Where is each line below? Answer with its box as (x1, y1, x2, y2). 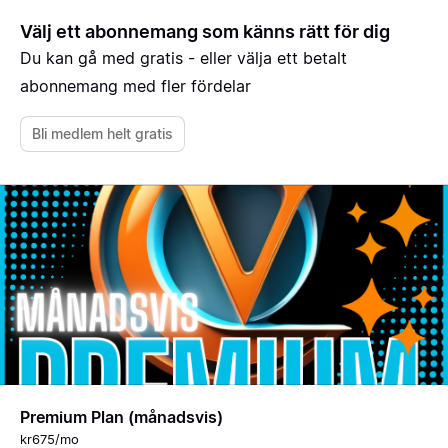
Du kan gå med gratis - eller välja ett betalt (20, 48, 347, 68)
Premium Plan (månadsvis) (20, 407, 223, 427)
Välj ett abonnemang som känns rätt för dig (20, 21, 390, 42)
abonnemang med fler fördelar (20, 76, 251, 96)
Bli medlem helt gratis (32, 125, 173, 142)
